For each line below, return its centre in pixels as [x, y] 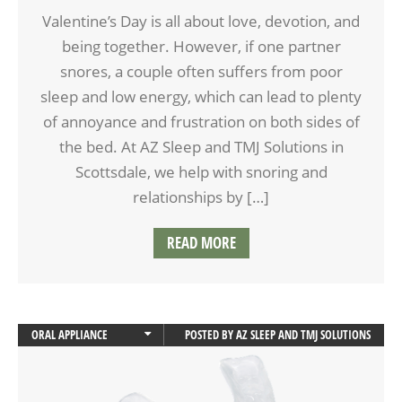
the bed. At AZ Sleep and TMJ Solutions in [201, 146]
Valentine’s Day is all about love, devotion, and [201, 21]
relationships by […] [201, 197]
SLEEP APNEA [61, 379]
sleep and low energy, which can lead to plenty [201, 96]
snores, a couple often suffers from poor [201, 71]
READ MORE [201, 242]
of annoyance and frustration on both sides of [201, 121]
